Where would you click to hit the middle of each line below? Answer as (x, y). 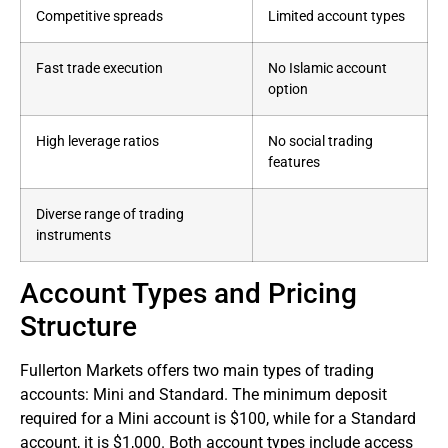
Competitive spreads (99, 16)
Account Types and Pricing (188, 293)
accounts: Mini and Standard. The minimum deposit (203, 394)
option (288, 89)
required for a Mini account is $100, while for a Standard (218, 418)
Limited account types (336, 16)
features (294, 162)
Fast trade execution (99, 68)
